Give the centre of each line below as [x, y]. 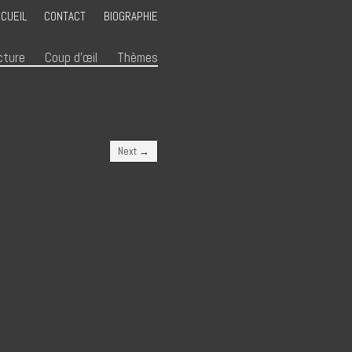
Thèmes [137, 58]
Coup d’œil [71, 58]
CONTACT [65, 16]
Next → [134, 152]
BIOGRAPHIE [131, 16]
